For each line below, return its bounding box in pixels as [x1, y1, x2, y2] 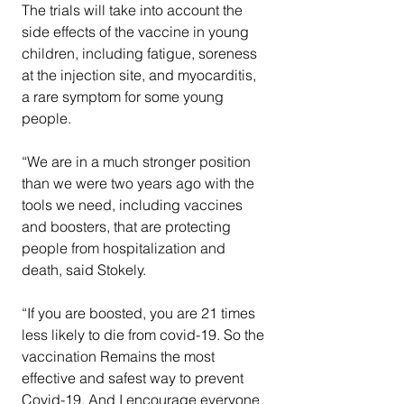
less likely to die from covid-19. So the [22, 325, 268, 344]
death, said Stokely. [22, 260, 153, 279]
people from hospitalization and [22, 238, 229, 257]
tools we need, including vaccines [22, 195, 246, 214]
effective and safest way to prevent [22, 368, 247, 387]
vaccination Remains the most [22, 346, 218, 365]
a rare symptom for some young [22, 87, 227, 106]
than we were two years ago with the [22, 173, 258, 192]
